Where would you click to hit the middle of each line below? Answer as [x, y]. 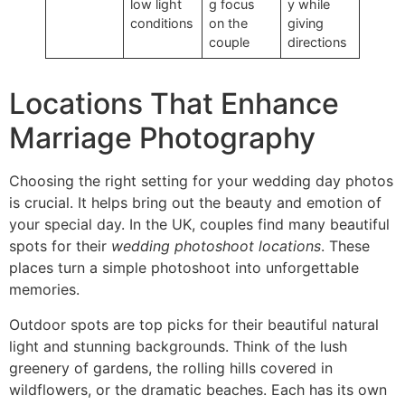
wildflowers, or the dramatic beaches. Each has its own [198, 389]
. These [345, 246]
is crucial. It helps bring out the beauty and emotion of [195, 203]
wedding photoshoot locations [216, 246]
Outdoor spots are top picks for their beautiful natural [194, 324]
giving [306, 24]
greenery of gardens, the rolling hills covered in [171, 367]
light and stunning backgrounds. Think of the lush [178, 346]
